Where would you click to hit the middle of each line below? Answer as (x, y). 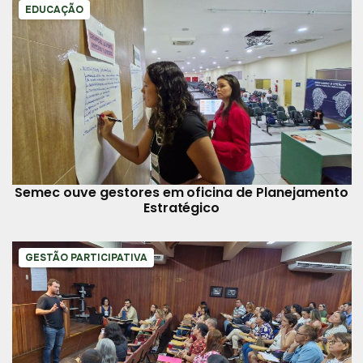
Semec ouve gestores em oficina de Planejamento (181, 192)
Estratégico (181, 207)
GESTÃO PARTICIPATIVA (86, 257)
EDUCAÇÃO (54, 10)
